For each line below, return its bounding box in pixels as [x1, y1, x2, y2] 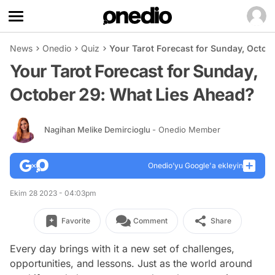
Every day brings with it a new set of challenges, [10, 242, 234, 255]
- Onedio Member [152, 124, 220, 134]
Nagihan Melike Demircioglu [44, 124, 152, 134]
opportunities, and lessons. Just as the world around [10, 257, 252, 269]
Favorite [61, 216, 90, 225]
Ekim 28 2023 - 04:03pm [10, 188, 96, 198]
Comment [133, 216, 168, 225]
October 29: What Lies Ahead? [10, 84, 255, 105]
